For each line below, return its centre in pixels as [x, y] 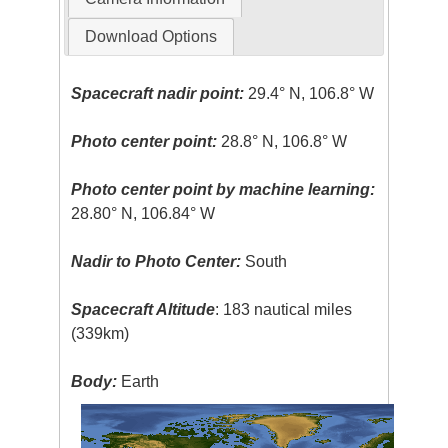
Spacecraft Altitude [143, 310]
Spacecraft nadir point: [158, 94]
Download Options [150, 37]
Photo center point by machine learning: [223, 190]
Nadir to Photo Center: [156, 262]
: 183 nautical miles [284, 310]
